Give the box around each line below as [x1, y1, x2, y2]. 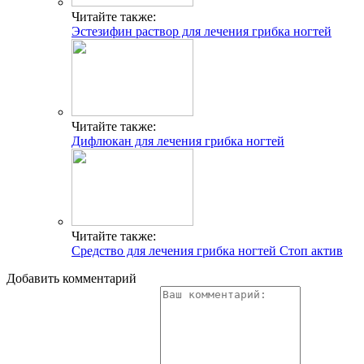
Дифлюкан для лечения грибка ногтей [71, 134, 284, 149]
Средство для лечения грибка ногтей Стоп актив [71, 244, 343, 258]
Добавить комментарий [6, 271, 136, 286]
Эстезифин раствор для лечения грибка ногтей [71, 24, 331, 39]
